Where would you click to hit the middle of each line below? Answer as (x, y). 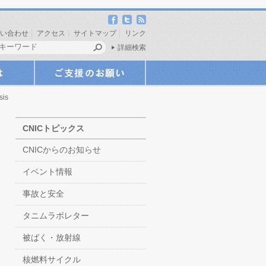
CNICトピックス (53, 128)
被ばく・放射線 (52, 237)
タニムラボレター (56, 216)
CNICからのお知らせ (62, 150)
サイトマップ (95, 33)
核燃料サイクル (52, 259)
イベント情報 (47, 172)
